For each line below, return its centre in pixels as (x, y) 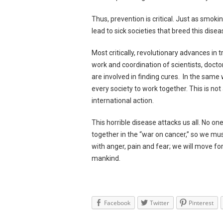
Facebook (117, 203)
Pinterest (201, 203)
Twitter (160, 203)
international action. (123, 101)
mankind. (106, 158)
